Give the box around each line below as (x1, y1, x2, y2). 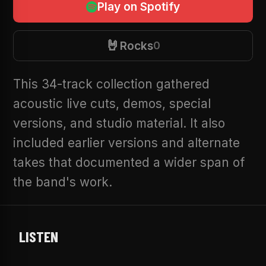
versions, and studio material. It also (13, 116, 226, 131)
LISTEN (19, 227, 58, 246)
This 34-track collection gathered (13, 77, 210, 92)
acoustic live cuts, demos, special (13, 96, 211, 112)
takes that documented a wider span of (13, 155, 245, 170)
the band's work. (13, 175, 113, 190)
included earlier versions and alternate (13, 135, 240, 151)
